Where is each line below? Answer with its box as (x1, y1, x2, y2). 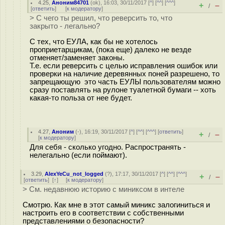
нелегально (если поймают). (30, 151, 127, 159)
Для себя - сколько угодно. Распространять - (30, 143, 186, 151)
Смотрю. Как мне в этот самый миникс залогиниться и (23, 200, 210, 209)
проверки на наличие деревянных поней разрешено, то (30, 69, 219, 78)
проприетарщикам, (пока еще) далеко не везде (30, 45, 191, 54)
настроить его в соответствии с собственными (23, 208, 184, 217)
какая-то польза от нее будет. (30, 93, 132, 102)
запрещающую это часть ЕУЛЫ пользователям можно (30, 77, 220, 86)
